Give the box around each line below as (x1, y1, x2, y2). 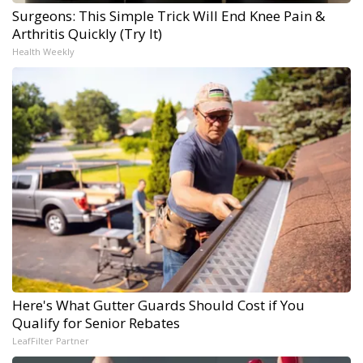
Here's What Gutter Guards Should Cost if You (12, 295, 305, 314)
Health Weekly (12, 45, 75, 58)
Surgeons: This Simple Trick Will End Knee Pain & (12, 6, 325, 25)
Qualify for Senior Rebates (12, 313, 180, 332)
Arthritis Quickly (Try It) (12, 23, 162, 43)
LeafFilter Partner (12, 334, 89, 347)
